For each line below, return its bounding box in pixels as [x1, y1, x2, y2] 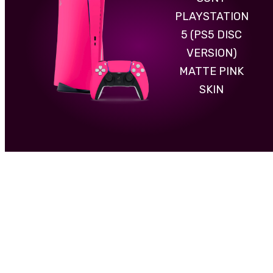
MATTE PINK [179, 65, 244, 79]
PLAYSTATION [174, 10, 249, 24]
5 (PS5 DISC [181, 28, 243, 42]
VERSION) [186, 46, 237, 60]
